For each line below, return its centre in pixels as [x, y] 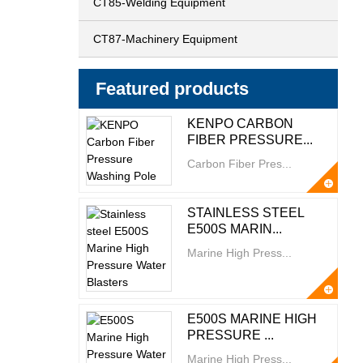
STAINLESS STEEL [245, 213]
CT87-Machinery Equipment [165, 39]
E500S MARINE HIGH [252, 319]
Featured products [172, 89]
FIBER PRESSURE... [250, 140]
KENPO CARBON [240, 124]
